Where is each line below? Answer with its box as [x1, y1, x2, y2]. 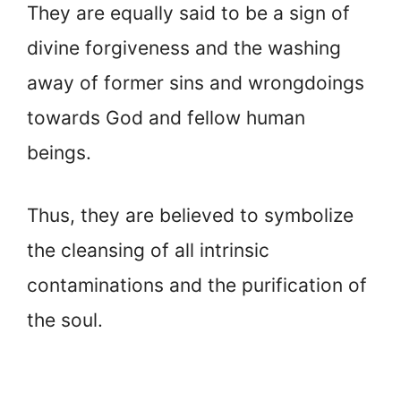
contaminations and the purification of [27, 274, 367, 297]
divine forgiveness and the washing [27, 36, 341, 59]
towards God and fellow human [27, 106, 305, 129]
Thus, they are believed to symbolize [27, 204, 354, 227]
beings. [27, 141, 91, 164]
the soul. [27, 309, 103, 332]
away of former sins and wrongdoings [27, 71, 364, 94]
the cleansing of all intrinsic [27, 239, 269, 262]
